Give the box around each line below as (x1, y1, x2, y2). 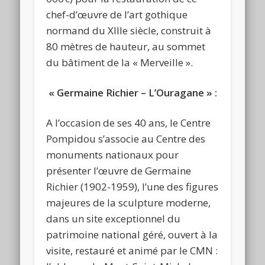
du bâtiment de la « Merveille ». (46, 55, 193, 69)
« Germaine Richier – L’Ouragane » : (49, 85, 218, 99)
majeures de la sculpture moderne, (46, 195, 211, 209)
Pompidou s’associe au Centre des (46, 131, 206, 146)
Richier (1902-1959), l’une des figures (46, 179, 219, 193)
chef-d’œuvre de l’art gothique (46, 7, 188, 21)
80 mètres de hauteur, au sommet (46, 39, 206, 53)
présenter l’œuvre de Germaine (46, 163, 192, 177)
